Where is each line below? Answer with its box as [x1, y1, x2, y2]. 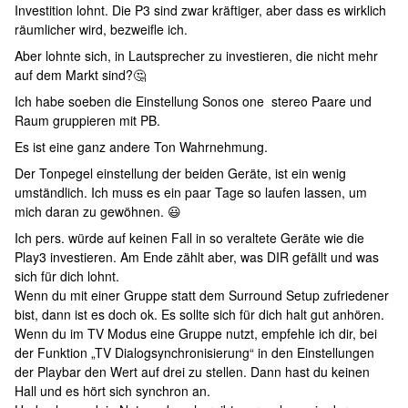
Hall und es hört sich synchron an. [15, 382, 214, 401]
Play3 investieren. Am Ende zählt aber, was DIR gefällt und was [15, 248, 379, 267]
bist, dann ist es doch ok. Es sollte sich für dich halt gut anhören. [15, 305, 388, 324]
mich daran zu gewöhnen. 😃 [15, 202, 181, 221]
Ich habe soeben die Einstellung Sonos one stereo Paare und [15, 92, 372, 111]
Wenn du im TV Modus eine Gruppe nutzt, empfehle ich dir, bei [15, 324, 377, 343]
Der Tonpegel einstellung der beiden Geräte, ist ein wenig [15, 164, 346, 183]
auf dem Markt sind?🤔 [15, 66, 146, 85]
